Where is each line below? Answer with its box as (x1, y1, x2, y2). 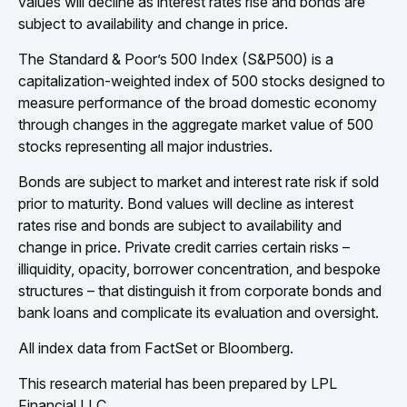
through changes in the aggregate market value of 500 (18, 114, 373, 134)
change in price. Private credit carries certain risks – (18, 237, 350, 256)
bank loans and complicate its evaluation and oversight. (18, 303, 379, 322)
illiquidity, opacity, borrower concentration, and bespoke (18, 259, 381, 278)
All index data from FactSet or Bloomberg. (18, 338, 297, 357)
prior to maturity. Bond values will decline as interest (18, 194, 353, 213)
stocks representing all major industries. (18, 136, 276, 155)
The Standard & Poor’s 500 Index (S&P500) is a (18, 49, 333, 68)
